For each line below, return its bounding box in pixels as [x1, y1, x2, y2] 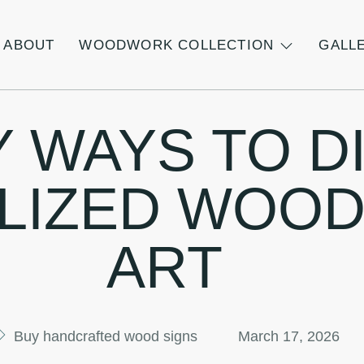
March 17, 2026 [237, 328, 340, 344]
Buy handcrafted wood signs [13, 328, 197, 344]
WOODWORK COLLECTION [79, 37, 275, 53]
